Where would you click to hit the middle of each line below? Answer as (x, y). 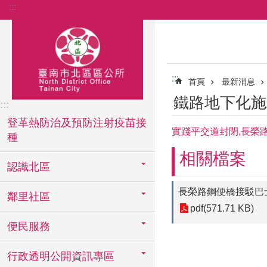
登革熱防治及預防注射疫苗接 (77, 123)
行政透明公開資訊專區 (61, 256)
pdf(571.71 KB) (222, 208)
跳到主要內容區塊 (44, 12)
